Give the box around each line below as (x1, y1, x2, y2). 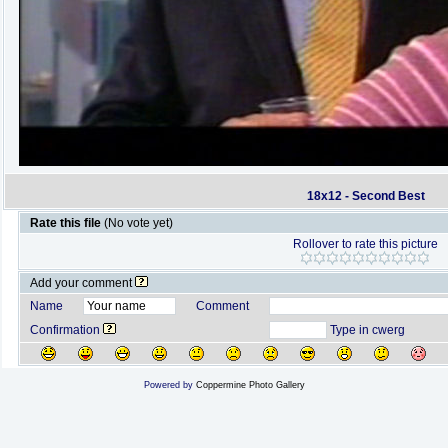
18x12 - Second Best (306, 189, 425, 203)
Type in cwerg (326, 323, 405, 337)
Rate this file (29, 216, 104, 230)
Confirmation (29, 323, 103, 337)
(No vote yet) (103, 216, 173, 230)
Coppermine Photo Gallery (195, 380, 305, 390)
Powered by (143, 380, 196, 390)
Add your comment (29, 276, 135, 290)
